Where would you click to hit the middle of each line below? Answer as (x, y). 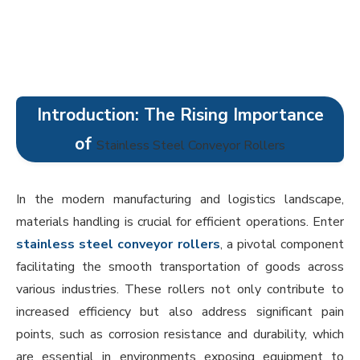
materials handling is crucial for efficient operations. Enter (180, 222)
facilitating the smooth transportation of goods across (180, 267)
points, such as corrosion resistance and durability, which (180, 335)
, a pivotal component (282, 245)
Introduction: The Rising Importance (180, 115)
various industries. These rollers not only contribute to (180, 290)
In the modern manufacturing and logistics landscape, (180, 200)
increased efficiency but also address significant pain (180, 312)
